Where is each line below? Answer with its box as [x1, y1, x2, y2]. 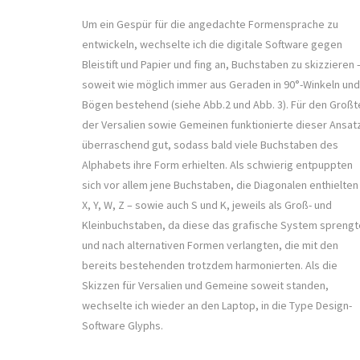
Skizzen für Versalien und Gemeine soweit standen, [82, 278, 329, 293]
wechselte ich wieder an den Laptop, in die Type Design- [82, 298, 352, 313]
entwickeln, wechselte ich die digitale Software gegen [82, 37, 342, 52]
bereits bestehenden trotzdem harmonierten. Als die [82, 258, 337, 273]
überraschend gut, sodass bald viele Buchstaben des [82, 137, 338, 153]
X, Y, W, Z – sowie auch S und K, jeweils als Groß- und [82, 198, 332, 213]
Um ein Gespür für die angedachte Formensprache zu [82, 17, 338, 32]
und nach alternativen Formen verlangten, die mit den [82, 238, 338, 253]
